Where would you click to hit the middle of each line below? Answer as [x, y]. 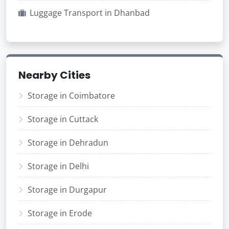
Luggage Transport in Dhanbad [90, 13]
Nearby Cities [54, 75]
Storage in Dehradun [68, 143]
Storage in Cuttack [63, 119]
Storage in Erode [60, 213]
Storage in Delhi [58, 166]
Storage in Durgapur [67, 190]
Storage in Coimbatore [71, 96]
